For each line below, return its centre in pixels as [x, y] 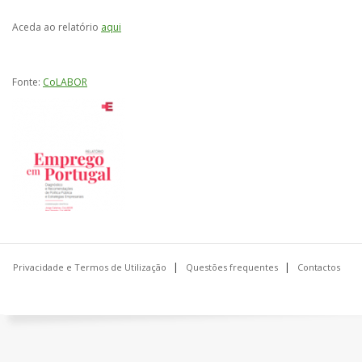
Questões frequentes [232, 267]
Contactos [318, 267]
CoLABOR [65, 82]
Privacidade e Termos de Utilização [89, 267]
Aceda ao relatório [57, 27]
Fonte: [27, 82]
